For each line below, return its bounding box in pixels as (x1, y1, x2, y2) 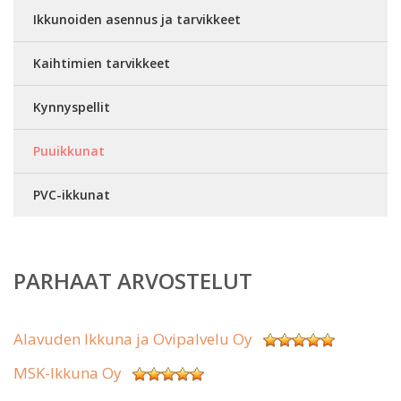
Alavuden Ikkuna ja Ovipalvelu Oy (13, 328, 252, 349)
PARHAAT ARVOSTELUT (13, 266, 252, 295)
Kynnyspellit (33, 98, 110, 115)
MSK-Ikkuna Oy (13, 363, 122, 383)
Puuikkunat (33, 142, 105, 159)
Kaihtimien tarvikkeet (33, 55, 170, 72)
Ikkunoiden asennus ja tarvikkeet (33, 11, 241, 28)
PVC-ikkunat (33, 186, 110, 203)
